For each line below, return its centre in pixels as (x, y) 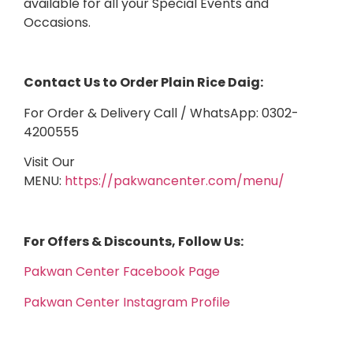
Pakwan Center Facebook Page (122, 272)
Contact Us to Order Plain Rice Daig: (143, 83)
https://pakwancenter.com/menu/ (175, 181)
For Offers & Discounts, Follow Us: (134, 241)
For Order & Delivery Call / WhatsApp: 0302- (161, 113)
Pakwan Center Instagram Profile (127, 302)
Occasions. (57, 22)
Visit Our (49, 162)
